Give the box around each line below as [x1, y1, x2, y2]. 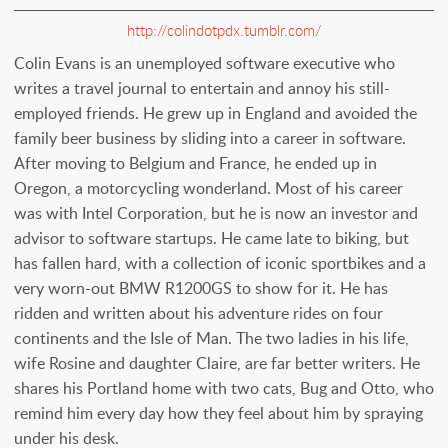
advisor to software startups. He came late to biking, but [14, 227, 409, 250]
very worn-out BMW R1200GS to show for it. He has [14, 277, 388, 300]
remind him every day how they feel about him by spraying [14, 402, 423, 425]
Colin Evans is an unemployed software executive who [14, 52, 395, 75]
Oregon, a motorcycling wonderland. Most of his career [14, 177, 403, 200]
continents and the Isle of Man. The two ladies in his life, [14, 327, 409, 350]
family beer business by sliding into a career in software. [14, 127, 406, 150]
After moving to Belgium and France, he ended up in [14, 152, 377, 175]
